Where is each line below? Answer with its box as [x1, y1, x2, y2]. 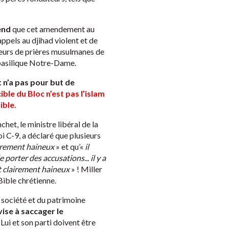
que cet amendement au [11, 24, 95, 34]
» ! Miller [71, 164, 102, 174]
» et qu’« [54, 142, 83, 152]
